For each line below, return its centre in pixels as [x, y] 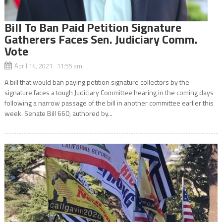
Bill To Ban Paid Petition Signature [93, 27]
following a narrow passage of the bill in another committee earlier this [109, 103]
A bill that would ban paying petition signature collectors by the [97, 82]
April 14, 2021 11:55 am [48, 66]
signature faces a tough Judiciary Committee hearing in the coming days [109, 92]
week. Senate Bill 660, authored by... [58, 113]
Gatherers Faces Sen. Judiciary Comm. [101, 39]
